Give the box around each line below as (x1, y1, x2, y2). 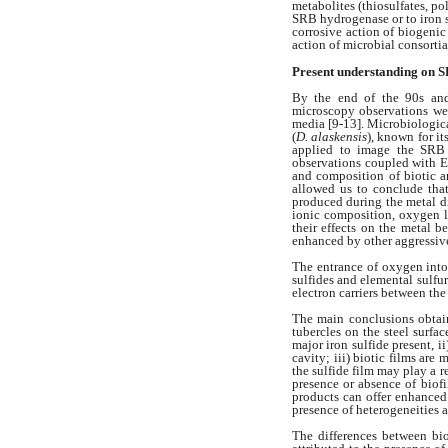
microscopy (292, 102, 360, 118)
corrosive (292, 24, 346, 40)
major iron (292, 337, 352, 353)
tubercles (292, 324, 345, 340)
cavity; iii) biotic (292, 350, 389, 366)
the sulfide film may (292, 363, 404, 379)
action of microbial (292, 37, 398, 53)
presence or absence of (292, 376, 421, 392)
